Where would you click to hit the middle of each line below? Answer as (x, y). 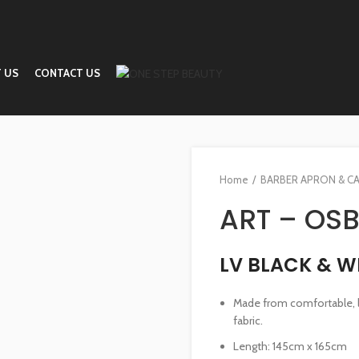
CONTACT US (67, 73)
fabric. (248, 321)
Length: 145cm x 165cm (290, 346)
